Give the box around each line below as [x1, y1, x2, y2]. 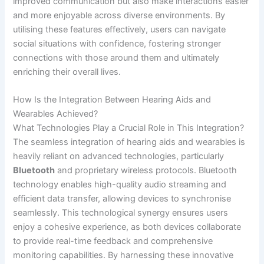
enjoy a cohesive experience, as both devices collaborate [13, 222, 242, 233]
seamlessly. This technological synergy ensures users [13, 207, 229, 219]
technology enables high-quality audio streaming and [13, 179, 227, 190]
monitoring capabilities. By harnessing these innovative [13, 250, 234, 261]
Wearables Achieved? [13, 108, 98, 120]
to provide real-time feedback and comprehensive [13, 236, 213, 247]
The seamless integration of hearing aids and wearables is [13, 137, 246, 148]
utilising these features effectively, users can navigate [13, 24, 226, 35]
